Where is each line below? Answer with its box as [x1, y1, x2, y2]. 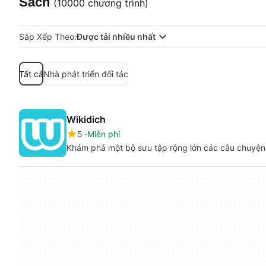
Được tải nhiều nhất [77, 31, 156, 42]
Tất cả [19, 68, 43, 79]
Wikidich [66, 113, 106, 125]
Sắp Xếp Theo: [19, 31, 77, 42]
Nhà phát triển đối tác [43, 68, 128, 79]
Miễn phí [87, 129, 120, 139]
